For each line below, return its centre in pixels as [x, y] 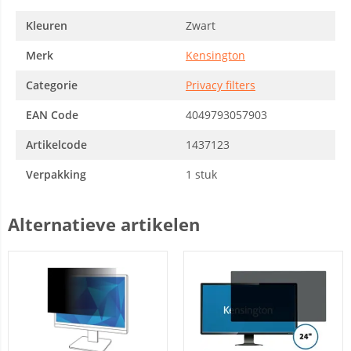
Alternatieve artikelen [104, 224]
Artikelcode [56, 145]
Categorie [52, 85]
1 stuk [201, 174]
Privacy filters [221, 85]
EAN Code [52, 115]
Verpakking [56, 174]
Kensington [215, 55]
